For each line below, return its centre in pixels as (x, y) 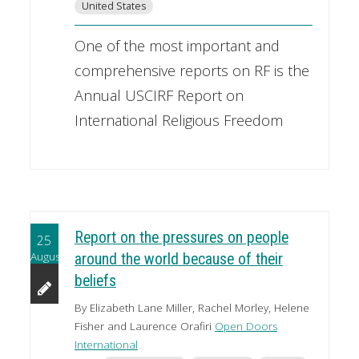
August (46, 257)
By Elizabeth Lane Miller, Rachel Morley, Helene (192, 307)
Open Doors (246, 326)
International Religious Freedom (178, 120)
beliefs (95, 280)
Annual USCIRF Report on (159, 95)
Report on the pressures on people (181, 237)
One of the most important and (177, 45)
